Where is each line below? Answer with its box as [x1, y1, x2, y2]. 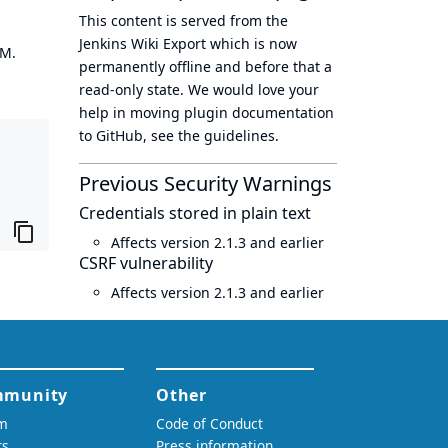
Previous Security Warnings [79, 170, 332, 197]
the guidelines [178, 126, 275, 145]
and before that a [211, 57, 332, 76]
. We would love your [180, 80, 319, 99]
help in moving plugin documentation [79, 103, 334, 122]
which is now [206, 34, 297, 53]
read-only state [79, 80, 180, 99]
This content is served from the [79, 11, 288, 30]
